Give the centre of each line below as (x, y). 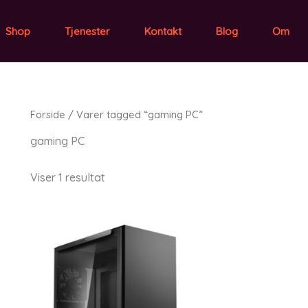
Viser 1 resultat (68, 177)
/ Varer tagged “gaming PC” (134, 114)
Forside (48, 114)
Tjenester (87, 31)
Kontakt (163, 31)
